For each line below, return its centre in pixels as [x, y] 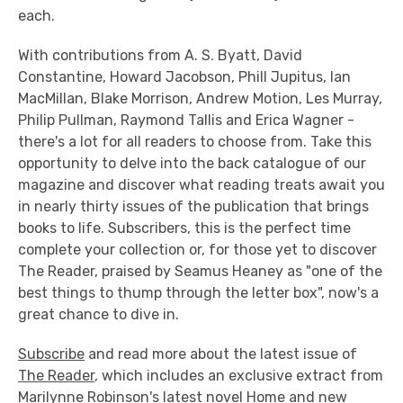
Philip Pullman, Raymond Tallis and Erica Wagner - [186, 120]
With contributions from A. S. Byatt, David [160, 55]
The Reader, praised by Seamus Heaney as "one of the [200, 271]
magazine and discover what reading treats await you [201, 185]
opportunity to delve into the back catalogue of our [192, 163]
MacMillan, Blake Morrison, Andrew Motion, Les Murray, [200, 99]
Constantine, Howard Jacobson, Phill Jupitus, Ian [184, 77]
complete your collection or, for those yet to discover [197, 250]
